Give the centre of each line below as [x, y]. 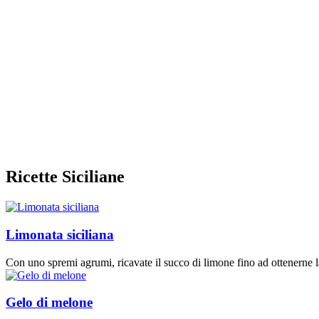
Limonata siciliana [60, 234]
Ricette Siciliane [65, 177]
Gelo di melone [49, 303]
